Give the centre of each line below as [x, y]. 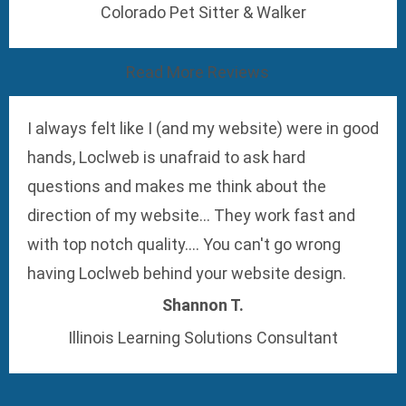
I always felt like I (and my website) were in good [203, 129]
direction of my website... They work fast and [191, 216]
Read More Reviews [198, 72]
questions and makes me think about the [177, 187]
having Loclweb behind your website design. [187, 274]
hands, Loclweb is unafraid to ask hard [166, 158]
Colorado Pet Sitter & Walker [203, 12]
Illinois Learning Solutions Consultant [203, 337]
